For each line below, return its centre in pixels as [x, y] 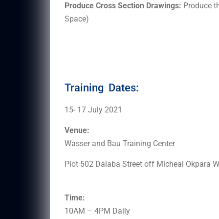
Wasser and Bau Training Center [120, 143]
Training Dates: [102, 88]
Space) [77, 19]
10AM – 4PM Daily [97, 211]
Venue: [77, 130]
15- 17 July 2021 [93, 109]
